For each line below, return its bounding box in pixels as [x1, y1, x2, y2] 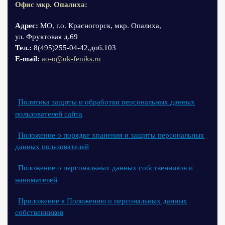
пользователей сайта [15, 109, 82, 118]
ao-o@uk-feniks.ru [42, 55, 101, 63]
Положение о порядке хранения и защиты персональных [18, 131, 204, 139]
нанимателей [15, 175, 57, 184]
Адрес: [15, 22, 38, 30]
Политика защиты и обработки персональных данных [18, 98, 195, 106]
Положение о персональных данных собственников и [18, 164, 193, 172]
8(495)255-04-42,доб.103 [32, 44, 118, 52]
